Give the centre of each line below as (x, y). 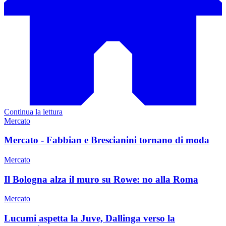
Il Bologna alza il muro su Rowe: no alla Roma (101, 179)
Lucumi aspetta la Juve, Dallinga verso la (90, 218)
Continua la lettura (33, 111)
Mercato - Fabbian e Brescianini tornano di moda (107, 140)
